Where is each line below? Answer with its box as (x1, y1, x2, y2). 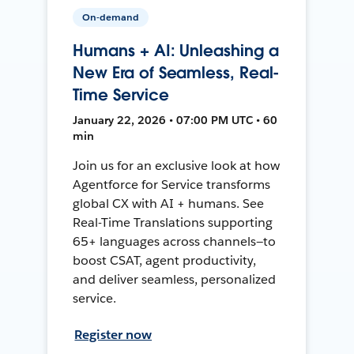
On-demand (82, 9, 140, 24)
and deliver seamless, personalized (73, 270, 276, 288)
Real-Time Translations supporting (73, 213, 273, 231)
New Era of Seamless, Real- (73, 62, 280, 83)
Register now (74, 326, 153, 343)
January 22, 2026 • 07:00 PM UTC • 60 (73, 112, 278, 127)
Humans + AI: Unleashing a (73, 40, 279, 61)
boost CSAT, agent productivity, (73, 251, 256, 269)
